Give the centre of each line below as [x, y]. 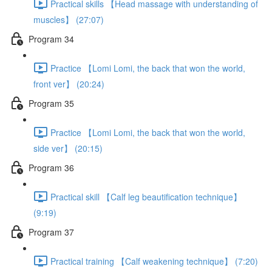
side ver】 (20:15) [68, 148]
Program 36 [51, 167]
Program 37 [51, 232]
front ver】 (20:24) [69, 84]
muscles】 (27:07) [69, 19]
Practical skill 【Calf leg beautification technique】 [146, 196]
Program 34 [51, 39]
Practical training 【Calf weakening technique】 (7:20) [154, 261]
